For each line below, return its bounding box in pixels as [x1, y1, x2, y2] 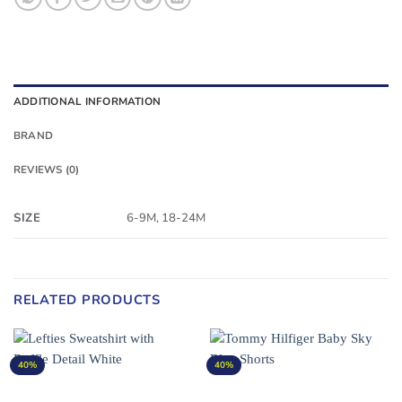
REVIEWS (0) [13, 162, 80, 178]
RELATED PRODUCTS [13, 291, 161, 310]
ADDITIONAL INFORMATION [13, 94, 162, 109]
